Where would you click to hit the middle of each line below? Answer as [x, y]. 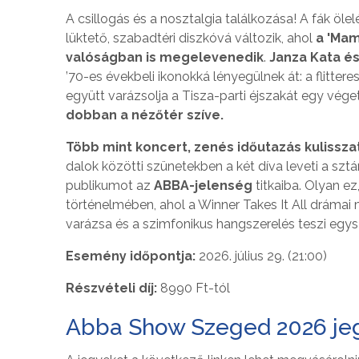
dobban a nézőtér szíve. [145, 115]
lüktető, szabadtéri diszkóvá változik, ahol [189, 38]
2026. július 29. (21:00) [263, 256]
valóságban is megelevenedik [165, 57]
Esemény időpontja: [132, 256]
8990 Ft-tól [195, 288]
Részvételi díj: [113, 288]
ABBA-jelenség [203, 185]
